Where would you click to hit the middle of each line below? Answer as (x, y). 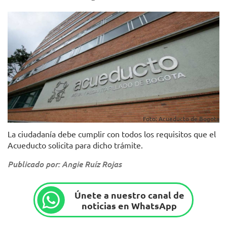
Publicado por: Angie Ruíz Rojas (65, 164)
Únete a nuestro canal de (129, 195)
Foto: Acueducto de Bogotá (181, 119)
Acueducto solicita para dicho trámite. (76, 145)
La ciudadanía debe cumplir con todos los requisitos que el (112, 134)
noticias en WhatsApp (129, 205)
